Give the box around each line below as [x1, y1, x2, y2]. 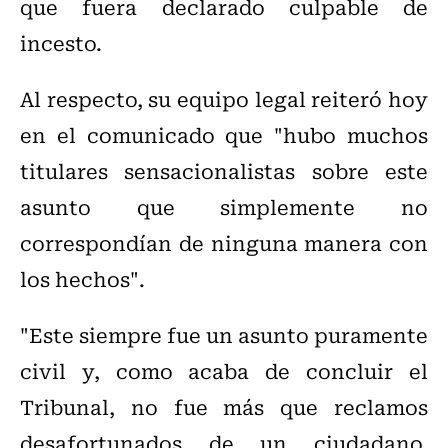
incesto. [20, 27, 102, 59]
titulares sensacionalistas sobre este [20, 155, 428, 187]
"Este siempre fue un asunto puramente [20, 319, 428, 351]
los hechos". [20, 263, 145, 295]
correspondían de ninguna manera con [20, 227, 428, 259]
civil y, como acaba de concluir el [20, 355, 428, 387]
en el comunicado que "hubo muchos [20, 119, 428, 151]
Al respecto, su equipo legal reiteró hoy [20, 83, 428, 115]
